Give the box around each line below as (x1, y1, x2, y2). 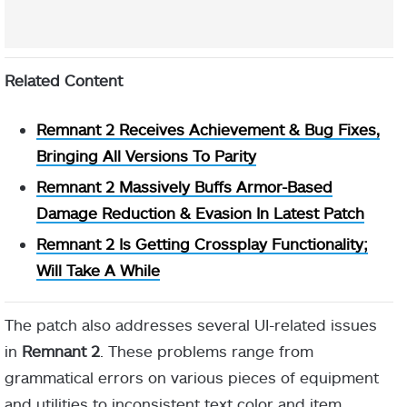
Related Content (5, 70, 123, 89)
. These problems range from (100, 341, 313, 360)
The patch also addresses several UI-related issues (5, 314, 377, 333)
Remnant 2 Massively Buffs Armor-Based (36, 176, 333, 195)
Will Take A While (36, 260, 160, 279)
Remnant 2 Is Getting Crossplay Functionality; (36, 233, 368, 253)
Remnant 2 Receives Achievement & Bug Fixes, (36, 119, 380, 138)
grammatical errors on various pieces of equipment (5, 367, 379, 386)
